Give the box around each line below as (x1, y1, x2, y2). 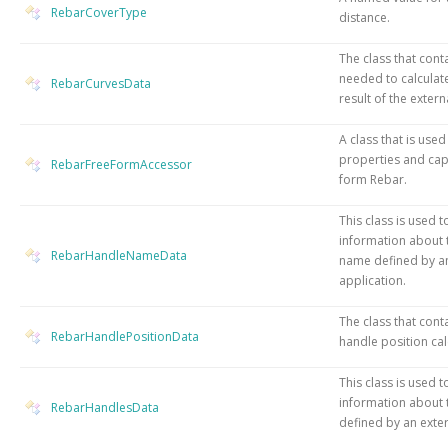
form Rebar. (339, 170, 407, 188)
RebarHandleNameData (51, 246, 187, 264)
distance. (339, 8, 390, 26)
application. (339, 271, 406, 289)
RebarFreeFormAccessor (51, 155, 192, 173)
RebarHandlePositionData (51, 327, 199, 345)
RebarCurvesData (51, 74, 151, 92)
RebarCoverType (51, 3, 147, 21)
